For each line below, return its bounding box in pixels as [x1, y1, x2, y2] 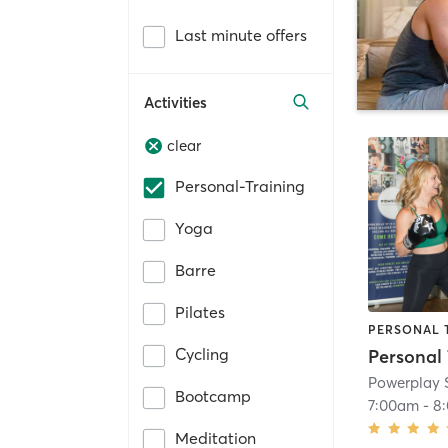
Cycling [175, 344, 229, 365]
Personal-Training [175, 176, 305, 197]
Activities [144, 92, 207, 112]
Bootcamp [175, 386, 251, 407]
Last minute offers [175, 24, 307, 45]
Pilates [175, 302, 225, 323]
